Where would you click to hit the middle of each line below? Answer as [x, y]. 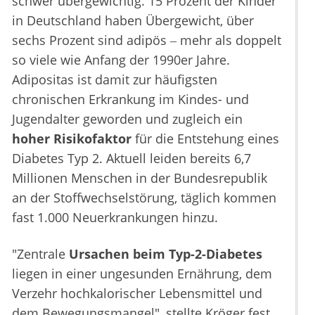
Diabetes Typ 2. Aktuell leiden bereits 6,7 [131, 158]
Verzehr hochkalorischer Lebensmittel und [137, 293]
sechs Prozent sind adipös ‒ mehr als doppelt [147, 40]
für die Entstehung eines [205, 138]
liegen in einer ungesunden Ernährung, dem [142, 273]
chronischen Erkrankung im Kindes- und [130, 99]
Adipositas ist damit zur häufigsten [115, 79]
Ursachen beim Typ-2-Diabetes [166, 253]
